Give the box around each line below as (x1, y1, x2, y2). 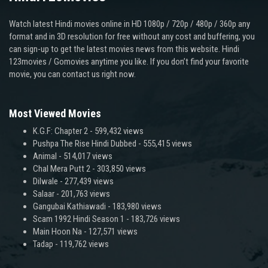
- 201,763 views (54, 188, 110, 199)
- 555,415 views (136, 138, 192, 149)
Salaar (33, 188, 54, 199)
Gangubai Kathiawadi (33, 200, 106, 212)
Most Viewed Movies (9, 106, 101, 120)
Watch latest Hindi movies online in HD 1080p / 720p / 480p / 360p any (9, 18, 250, 29)
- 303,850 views (90, 163, 146, 174)
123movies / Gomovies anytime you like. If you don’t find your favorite (9, 56, 249, 67)
